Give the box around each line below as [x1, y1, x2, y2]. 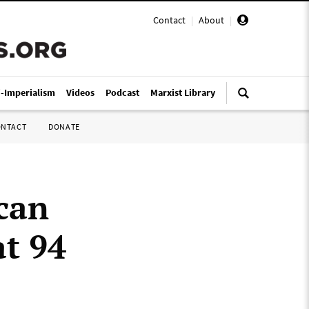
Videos [66, 86, 94, 99]
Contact [153, 14, 186, 26]
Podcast [106, 86, 139, 99]
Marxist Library [150, 86, 215, 99]
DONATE [48, 121, 80, 132]
